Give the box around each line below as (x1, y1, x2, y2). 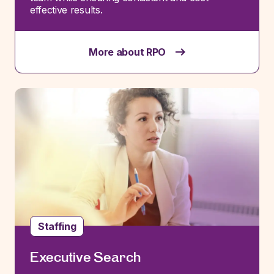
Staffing (38, 220, 76, 232)
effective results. (30, 4, 103, 16)
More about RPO (89, 46, 166, 58)
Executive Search (30, 250, 141, 265)
